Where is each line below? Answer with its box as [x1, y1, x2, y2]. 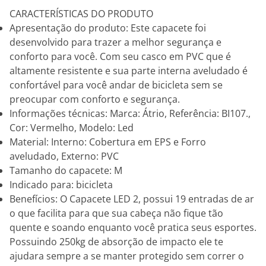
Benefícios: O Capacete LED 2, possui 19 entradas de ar [9, 192, 254, 205]
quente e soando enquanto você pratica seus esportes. [9, 221, 256, 234]
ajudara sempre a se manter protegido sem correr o [9, 249, 244, 262]
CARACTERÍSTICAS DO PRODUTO [9, 7, 153, 20]
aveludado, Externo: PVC [9, 150, 119, 163]
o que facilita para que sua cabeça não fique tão [9, 207, 223, 220]
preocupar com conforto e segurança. [9, 93, 180, 106]
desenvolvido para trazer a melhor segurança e [9, 36, 221, 49]
